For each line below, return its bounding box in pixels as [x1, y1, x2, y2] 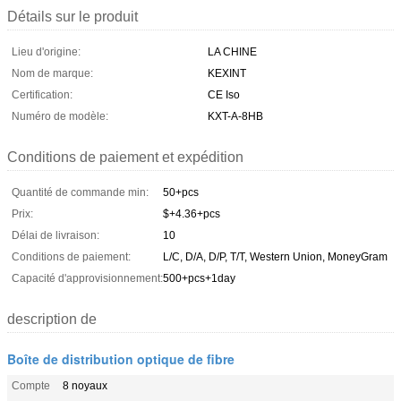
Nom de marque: [12, 66, 93, 80]
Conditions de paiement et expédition [7, 149, 243, 165]
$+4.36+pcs [163, 207, 220, 220]
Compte [12, 379, 50, 392]
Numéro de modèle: [12, 109, 108, 123]
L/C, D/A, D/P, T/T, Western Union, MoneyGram [163, 250, 388, 263]
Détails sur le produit [7, 8, 138, 24]
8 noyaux [63, 379, 107, 392]
